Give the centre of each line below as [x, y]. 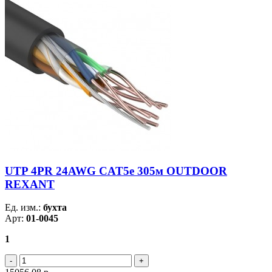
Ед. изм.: [24, 208]
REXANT [30, 184]
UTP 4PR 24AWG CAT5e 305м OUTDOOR [116, 171]
